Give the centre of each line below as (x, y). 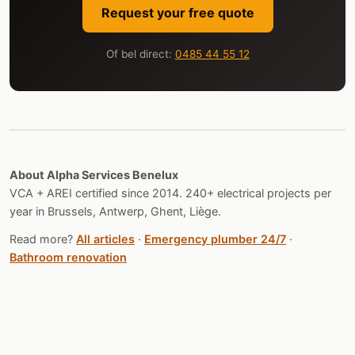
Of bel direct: (140, 53)
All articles (105, 239)
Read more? (43, 239)
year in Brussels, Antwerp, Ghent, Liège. (115, 211)
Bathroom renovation (68, 257)
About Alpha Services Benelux (94, 174)
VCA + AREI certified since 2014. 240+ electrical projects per (170, 193)
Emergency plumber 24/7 (215, 239)
